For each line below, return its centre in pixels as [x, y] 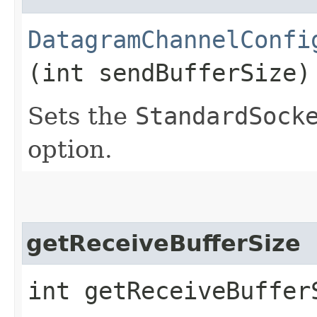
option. [70, 149]
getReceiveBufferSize [163, 243]
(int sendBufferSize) [169, 73]
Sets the [81, 116]
